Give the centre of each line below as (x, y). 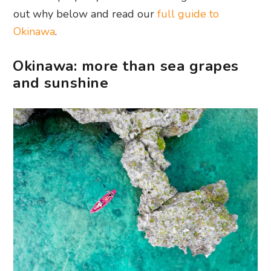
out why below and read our (86, 14)
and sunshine (61, 83)
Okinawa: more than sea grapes (126, 66)
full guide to (188, 14)
